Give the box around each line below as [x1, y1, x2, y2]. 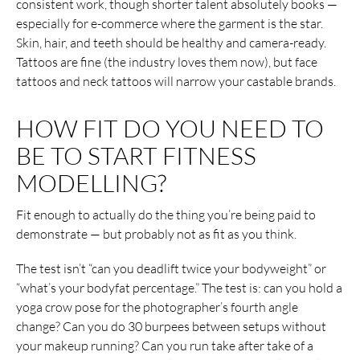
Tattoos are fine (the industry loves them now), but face [16, 53, 317, 70]
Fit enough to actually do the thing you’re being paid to [16, 206, 316, 223]
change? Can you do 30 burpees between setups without [16, 317, 326, 334]
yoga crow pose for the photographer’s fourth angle [16, 298, 298, 315]
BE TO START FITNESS [16, 140, 256, 170]
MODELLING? [16, 167, 166, 198]
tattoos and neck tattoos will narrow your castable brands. [16, 72, 336, 89]
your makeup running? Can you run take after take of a [16, 337, 313, 354]
